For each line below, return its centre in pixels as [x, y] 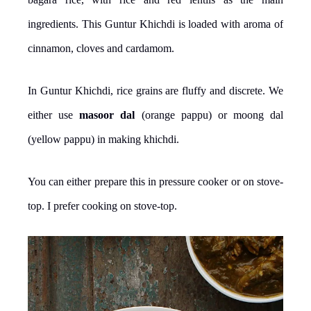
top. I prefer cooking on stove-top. [102, 205]
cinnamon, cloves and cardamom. [101, 48]
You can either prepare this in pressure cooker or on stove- [155, 181]
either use [54, 115]
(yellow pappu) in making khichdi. [103, 139]
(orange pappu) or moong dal [209, 115]
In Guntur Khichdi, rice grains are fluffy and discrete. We [155, 90]
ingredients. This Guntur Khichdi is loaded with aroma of [155, 24]
